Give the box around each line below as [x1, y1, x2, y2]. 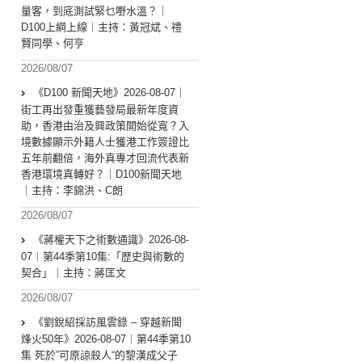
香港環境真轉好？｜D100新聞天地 [21, 168, 182, 181]
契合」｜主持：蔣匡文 [21, 267, 126, 280]
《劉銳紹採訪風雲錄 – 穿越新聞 [33, 316, 182, 329]
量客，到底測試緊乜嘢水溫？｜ [21, 5, 168, 18]
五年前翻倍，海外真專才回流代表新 [21, 152, 189, 165]
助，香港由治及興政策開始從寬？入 [21, 120, 189, 133]
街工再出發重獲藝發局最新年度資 [21, 103, 179, 116]
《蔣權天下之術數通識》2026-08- [33, 234, 189, 246]
